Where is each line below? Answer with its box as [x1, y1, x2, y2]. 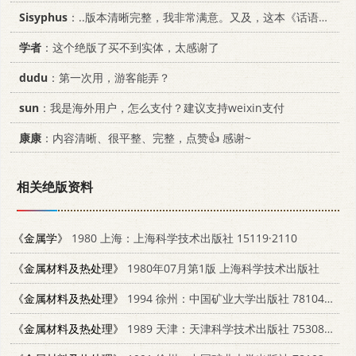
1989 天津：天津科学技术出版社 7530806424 [124, 320, 324, 336]
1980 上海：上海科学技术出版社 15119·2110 [68, 230, 297, 246]
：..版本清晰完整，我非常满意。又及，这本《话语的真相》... [68, 10, 319, 25]
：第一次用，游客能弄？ [48, 70, 170, 86]
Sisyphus [19, 10, 68, 25]
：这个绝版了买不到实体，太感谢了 [41, 40, 219, 56]
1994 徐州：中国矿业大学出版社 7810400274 [124, 291, 324, 307]
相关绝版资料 [17, 178, 93, 196]
